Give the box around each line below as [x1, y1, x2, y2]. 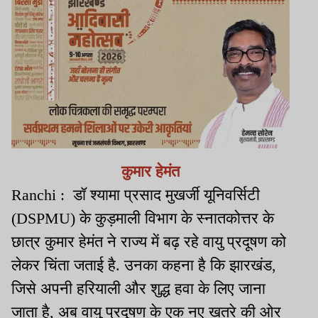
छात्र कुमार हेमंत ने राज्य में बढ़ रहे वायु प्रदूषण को [11, 232, 286, 251]
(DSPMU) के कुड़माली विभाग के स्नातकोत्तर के [11, 209, 274, 227]
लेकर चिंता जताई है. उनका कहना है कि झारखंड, [11, 256, 276, 274]
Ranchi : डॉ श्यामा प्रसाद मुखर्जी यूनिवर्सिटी [11, 185, 260, 204]
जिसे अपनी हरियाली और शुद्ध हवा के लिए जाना [11, 279, 265, 297]
